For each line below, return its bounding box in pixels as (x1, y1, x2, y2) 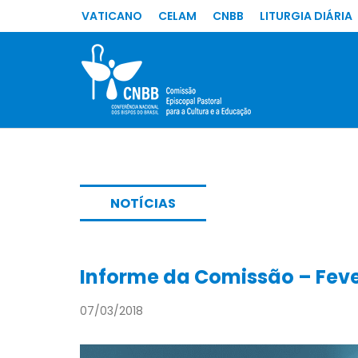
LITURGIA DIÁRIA (260, 8, 352, 24)
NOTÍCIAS (110, 194, 176, 213)
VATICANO (82, 8, 142, 24)
